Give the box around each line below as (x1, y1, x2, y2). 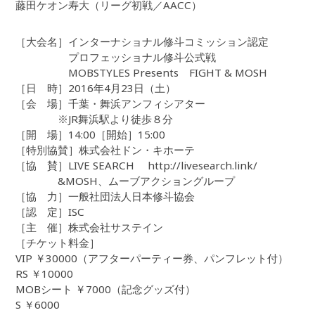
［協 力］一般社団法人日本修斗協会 (15, 189, 195, 204)
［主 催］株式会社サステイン (15, 220, 164, 235)
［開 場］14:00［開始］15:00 (15, 127, 166, 142)
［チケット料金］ (15, 236, 101, 250)
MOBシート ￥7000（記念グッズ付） (15, 282, 196, 297)
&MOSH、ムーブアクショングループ (15, 174, 236, 188)
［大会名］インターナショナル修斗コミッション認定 (15, 34, 269, 49)
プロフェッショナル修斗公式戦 (15, 50, 217, 65)
